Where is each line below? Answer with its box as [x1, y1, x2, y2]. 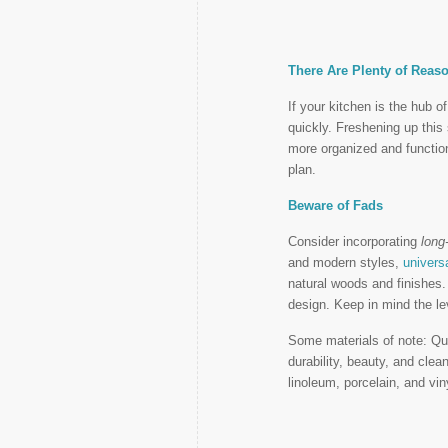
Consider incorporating [288, 234, 421, 249]
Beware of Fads [288, 198, 383, 213]
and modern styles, [288, 255, 403, 270]
